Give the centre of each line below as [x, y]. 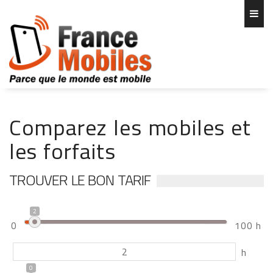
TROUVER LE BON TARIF [80, 180]
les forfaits [62, 151]
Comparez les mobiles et [130, 127]
